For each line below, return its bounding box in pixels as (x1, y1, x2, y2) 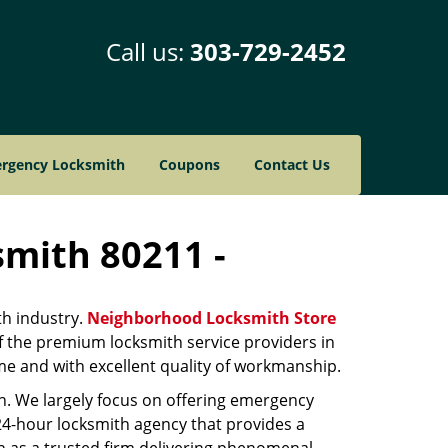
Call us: (106, 35, 190, 68)
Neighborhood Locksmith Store (87, 307, 336, 329)
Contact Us (254, 155, 330, 174)
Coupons (159, 155, 220, 174)
